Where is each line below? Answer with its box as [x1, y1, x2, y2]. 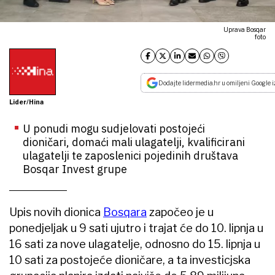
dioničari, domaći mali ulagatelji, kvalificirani [23, 134, 245, 149]
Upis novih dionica [9, 205, 103, 219]
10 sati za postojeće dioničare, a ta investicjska [9, 253, 250, 266]
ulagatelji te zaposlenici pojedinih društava [23, 148, 238, 163]
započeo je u [147, 205, 214, 219]
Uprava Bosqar [223, 25, 266, 33]
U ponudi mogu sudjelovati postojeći [23, 121, 205, 136]
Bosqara [103, 205, 147, 219]
